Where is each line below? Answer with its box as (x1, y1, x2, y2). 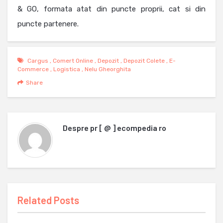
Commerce (17, 66, 49, 73)
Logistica (53, 66, 80, 73)
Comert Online (53, 57, 93, 65)
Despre (63, 123, 90, 133)
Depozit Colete (123, 57, 165, 65)
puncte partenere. (17, 19, 79, 29)
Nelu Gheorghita (85, 66, 131, 73)
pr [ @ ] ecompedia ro (90, 123, 166, 133)
